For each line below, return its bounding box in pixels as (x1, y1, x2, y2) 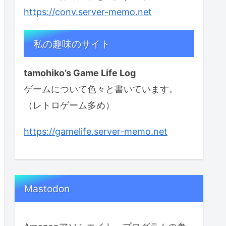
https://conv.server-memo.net (24, 7, 152, 18)
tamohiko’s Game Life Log (24, 68, 136, 79)
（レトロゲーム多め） (24, 100, 115, 111)
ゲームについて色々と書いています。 (24, 84, 178, 95)
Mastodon (24, 182, 70, 195)
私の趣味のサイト (33, 37, 110, 50)
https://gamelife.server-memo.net (24, 126, 167, 137)
